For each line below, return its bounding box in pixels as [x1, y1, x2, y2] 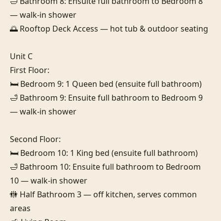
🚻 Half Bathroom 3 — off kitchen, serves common [10, 188, 197, 200]
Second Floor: [10, 133, 61, 145]
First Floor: [10, 64, 49, 75]
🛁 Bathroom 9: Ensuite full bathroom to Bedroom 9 [10, 92, 203, 103]
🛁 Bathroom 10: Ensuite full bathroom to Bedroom [10, 161, 201, 172]
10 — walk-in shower [10, 175, 87, 186]
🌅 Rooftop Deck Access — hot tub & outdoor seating [10, 23, 208, 34]
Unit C [10, 50, 33, 62]
